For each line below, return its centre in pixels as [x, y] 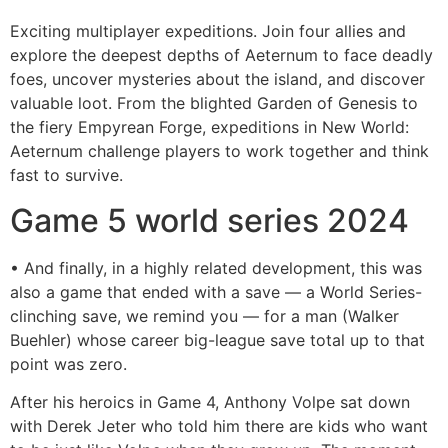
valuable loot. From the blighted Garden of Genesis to [214, 103]
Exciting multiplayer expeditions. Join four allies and [208, 31]
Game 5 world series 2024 [209, 220]
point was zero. [68, 363]
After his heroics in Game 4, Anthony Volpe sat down [210, 402]
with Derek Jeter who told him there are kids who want [219, 426]
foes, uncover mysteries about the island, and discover [217, 79]
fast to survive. [66, 175]
